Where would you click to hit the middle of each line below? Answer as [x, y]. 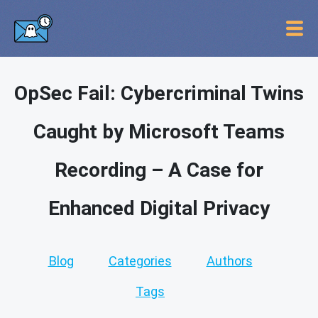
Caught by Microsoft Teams [159, 132]
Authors [229, 261]
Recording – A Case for [159, 170]
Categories [140, 261]
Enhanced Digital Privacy [159, 208]
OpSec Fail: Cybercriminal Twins [159, 93]
